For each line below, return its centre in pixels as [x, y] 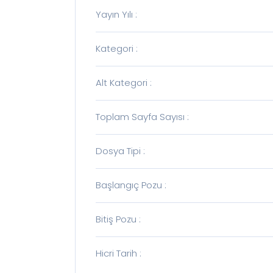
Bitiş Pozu [116, 219]
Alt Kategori [122, 83]
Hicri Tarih [117, 253]
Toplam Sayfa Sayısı [140, 117]
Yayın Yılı [115, 15]
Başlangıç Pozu [129, 185]
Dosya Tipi [119, 151]
